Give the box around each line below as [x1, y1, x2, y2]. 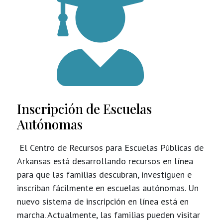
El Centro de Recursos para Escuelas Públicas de [19, 142, 204, 153]
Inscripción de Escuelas [16, 100, 152, 117]
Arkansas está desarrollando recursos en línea [16, 155, 193, 167]
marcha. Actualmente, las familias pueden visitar [16, 209, 200, 221]
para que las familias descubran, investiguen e [16, 169, 192, 180]
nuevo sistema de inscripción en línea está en [16, 196, 189, 207]
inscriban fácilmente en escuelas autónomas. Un [16, 182, 199, 194]
